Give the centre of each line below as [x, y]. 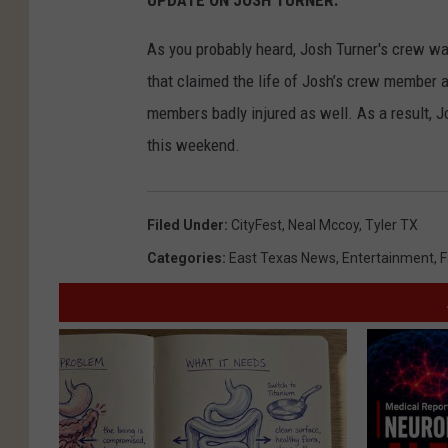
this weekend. [193, 145]
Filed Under [185, 225]
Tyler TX [391, 225]
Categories [184, 258]
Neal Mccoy [323, 225]
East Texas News [282, 258]
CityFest [256, 225]
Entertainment [388, 258]
